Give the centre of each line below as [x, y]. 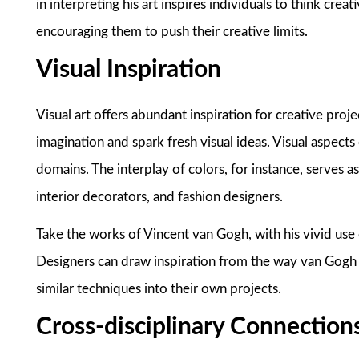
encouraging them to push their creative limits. [172, 31]
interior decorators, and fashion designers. [160, 197]
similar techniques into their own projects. [159, 288]
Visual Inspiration [129, 69]
